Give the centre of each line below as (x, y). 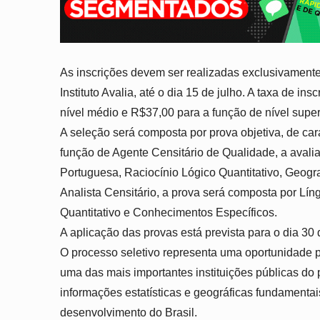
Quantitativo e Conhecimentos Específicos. (169, 213)
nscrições (104, 73)
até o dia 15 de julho (191, 93)
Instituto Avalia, (100, 93)
